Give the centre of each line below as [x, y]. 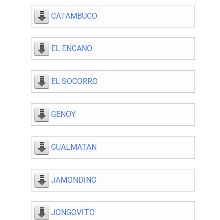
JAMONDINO [74, 180]
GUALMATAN [74, 147]
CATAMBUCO [74, 16]
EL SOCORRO [74, 82]
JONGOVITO [73, 213]
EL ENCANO [72, 49]
